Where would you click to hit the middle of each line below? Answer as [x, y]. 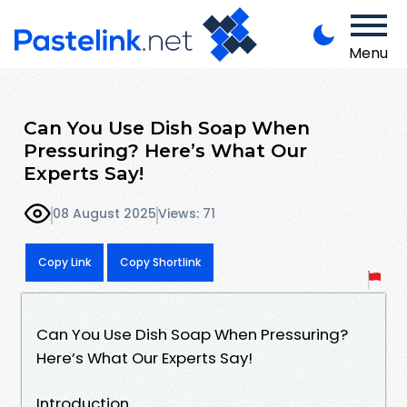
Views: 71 [187, 214]
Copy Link [65, 262]
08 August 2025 [104, 214]
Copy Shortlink [160, 262]
